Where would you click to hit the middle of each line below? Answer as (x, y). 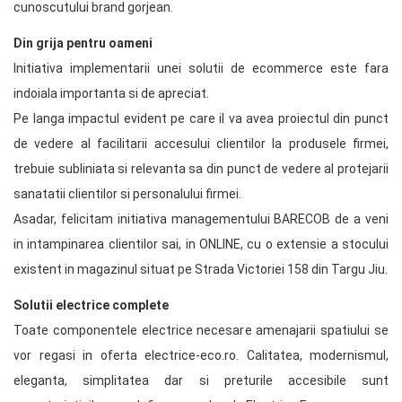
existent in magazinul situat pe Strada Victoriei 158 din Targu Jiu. (201, 269)
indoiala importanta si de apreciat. (111, 93)
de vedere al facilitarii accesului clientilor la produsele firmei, (201, 144)
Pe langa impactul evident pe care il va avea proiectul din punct (201, 118)
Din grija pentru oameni (83, 43)
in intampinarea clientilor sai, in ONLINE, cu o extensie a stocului (201, 244)
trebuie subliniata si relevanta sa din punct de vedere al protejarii (201, 169)
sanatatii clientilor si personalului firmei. (127, 194)
